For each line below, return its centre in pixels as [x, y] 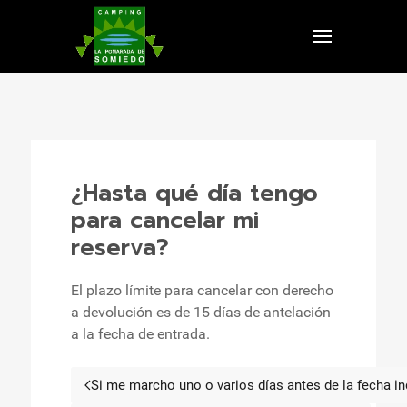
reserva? [120, 248]
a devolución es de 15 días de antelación [201, 312]
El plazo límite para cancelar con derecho [202, 290]
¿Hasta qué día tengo [194, 193]
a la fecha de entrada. [140, 334]
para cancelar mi [165, 220]
